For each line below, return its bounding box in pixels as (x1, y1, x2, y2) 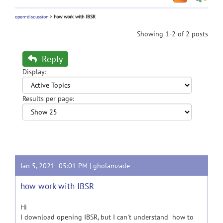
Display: (22, 67, 46, 76)
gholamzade (93, 161, 130, 170)
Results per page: (22, 94, 74, 103)
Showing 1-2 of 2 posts (137, 29, 208, 38)
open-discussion (15, 13, 48, 20)
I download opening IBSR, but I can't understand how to (20, 213, 194, 222)
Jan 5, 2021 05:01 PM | (20, 161, 93, 170)
